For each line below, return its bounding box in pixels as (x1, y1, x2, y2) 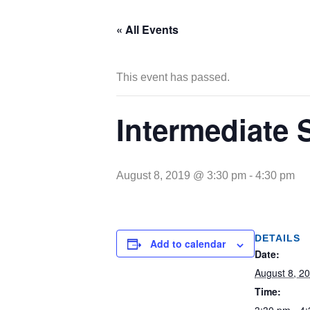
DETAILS (255, 232, 300, 244)
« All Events (116, 21, 179, 38)
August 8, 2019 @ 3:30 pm (116, 170, 246, 182)
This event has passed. (116, 71, 230, 84)
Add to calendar (150, 237, 226, 251)
